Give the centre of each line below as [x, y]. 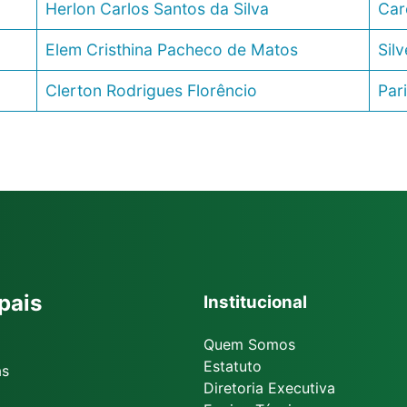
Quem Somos [249, 344]
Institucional [255, 302]
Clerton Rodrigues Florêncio [151, 91]
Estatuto [233, 366]
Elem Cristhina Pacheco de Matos [171, 50]
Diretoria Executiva [269, 387]
